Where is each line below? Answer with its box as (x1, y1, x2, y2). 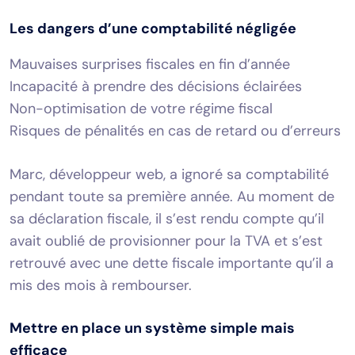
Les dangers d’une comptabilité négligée (10, 18, 296, 38)
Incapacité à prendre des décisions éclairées (10, 76, 302, 96)
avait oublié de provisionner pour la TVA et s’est (10, 231, 323, 250)
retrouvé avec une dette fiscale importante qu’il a (10, 253, 334, 273)
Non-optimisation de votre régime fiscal (10, 98, 273, 118)
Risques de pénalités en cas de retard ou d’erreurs (10, 120, 341, 140)
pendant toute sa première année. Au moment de (10, 186, 334, 206)
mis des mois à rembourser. (10, 275, 192, 295)
